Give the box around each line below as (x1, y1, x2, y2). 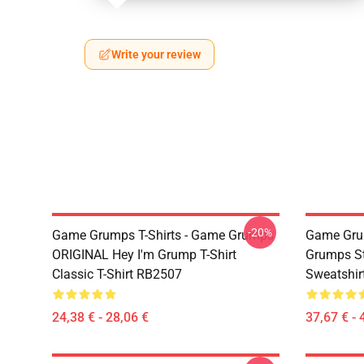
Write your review (111, 48, 201, 61)
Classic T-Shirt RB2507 (52, 266, 182, 282)
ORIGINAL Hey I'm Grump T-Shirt (52, 247, 236, 262)
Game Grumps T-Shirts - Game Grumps (52, 227, 274, 243)
